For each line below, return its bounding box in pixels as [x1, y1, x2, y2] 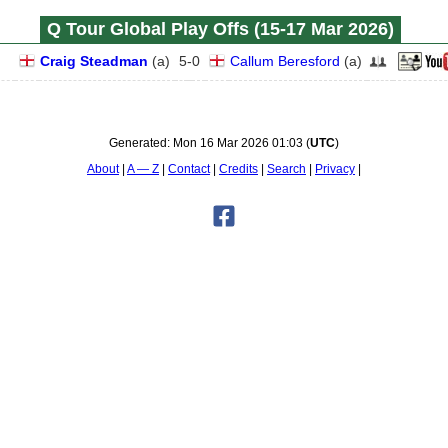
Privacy [315, 162, 355, 176]
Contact [168, 162, 210, 176]
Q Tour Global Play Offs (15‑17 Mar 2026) [46, 19, 394, 39]
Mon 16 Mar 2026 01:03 [173, 136, 303, 150]
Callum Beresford [230, 53, 340, 69]
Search [267, 162, 306, 176]
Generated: [109, 136, 173, 150]
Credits [219, 162, 258, 176]
